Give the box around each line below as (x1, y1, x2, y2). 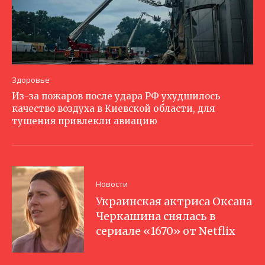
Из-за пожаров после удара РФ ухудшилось (12, 90, 220, 102)
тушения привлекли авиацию (12, 115, 157, 127)
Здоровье (12, 74, 50, 85)
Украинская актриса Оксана (96, 195, 253, 209)
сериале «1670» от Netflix (96, 224, 236, 238)
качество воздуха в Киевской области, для (12, 102, 215, 114)
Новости (96, 179, 128, 190)
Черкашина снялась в (96, 209, 216, 224)
